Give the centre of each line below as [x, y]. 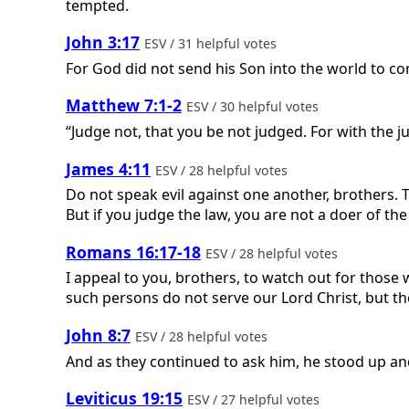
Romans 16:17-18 [133, 252]
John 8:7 [98, 335]
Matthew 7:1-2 [124, 105]
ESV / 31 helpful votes [212, 44]
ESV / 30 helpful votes [254, 107]
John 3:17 [103, 42]
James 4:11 [108, 168]
